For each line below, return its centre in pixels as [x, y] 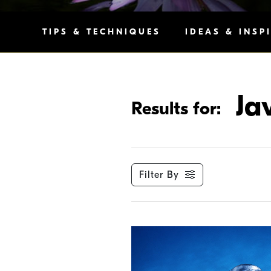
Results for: [176, 108]
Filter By [159, 175]
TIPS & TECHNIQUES [102, 31]
